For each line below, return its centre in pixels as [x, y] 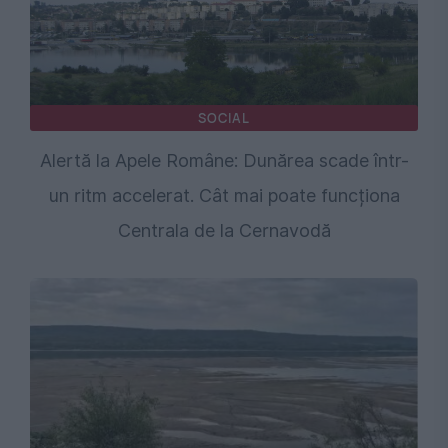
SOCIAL [224, 118]
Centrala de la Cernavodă [224, 231]
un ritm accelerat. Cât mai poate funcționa [224, 196]
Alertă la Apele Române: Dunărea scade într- [224, 161]
